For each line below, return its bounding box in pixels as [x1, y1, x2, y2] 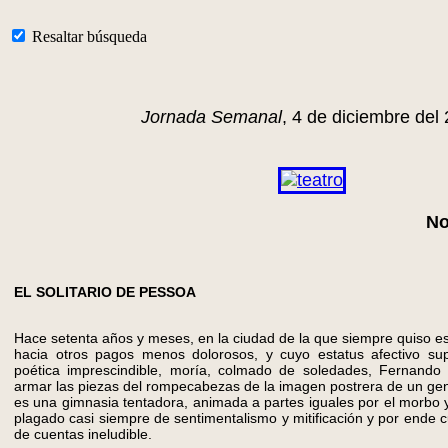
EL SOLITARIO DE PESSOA [14, 284, 196, 300]
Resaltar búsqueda [28, 28, 147, 45]
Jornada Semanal [140, 107, 282, 127]
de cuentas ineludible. [14, 426, 152, 442]
